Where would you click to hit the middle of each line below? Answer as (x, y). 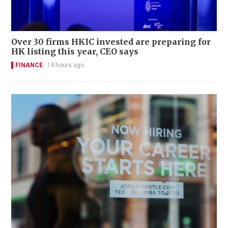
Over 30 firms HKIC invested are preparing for (111, 42)
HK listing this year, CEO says (75, 52)
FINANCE (29, 65)
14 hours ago (65, 65)
